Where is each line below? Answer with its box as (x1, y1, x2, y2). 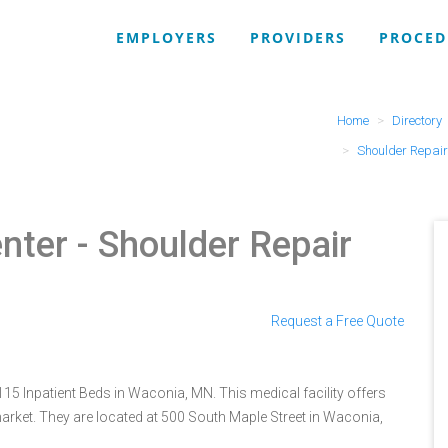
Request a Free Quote (271, 313, 404, 329)
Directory (391, 113, 442, 128)
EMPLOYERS (116, 28, 217, 47)
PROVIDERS (250, 28, 346, 47)
